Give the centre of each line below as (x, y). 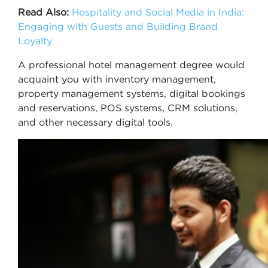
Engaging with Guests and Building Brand (118, 26)
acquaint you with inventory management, (117, 79)
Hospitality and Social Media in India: (158, 12)
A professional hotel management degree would (131, 65)
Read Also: (43, 12)
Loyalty (35, 41)
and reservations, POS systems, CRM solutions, (128, 108)
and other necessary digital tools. (95, 122)
